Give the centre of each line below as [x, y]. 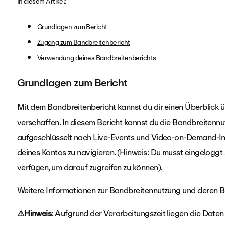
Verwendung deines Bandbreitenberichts [96, 58]
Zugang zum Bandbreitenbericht [83, 42]
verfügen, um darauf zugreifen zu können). [90, 167]
